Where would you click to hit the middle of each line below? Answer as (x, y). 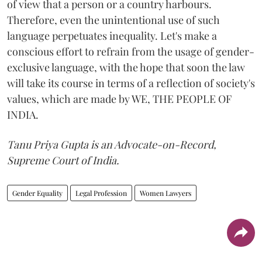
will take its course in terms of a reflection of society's (131, 83)
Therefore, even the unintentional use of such (113, 20)
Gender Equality (37, 193)
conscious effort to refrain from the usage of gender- (131, 51)
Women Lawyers (166, 193)
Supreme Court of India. (63, 160)
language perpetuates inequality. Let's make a (112, 35)
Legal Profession (101, 193)
